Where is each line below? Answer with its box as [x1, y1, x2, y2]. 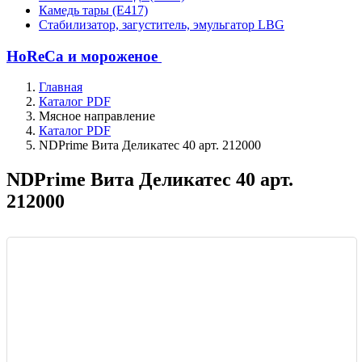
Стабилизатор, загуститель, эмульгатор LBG [39, 17, 284, 32]
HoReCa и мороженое [6, 47, 162, 65]
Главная [39, 80, 82, 95]
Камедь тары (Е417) [39, 2, 148, 17]
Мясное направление [39, 109, 155, 124]
